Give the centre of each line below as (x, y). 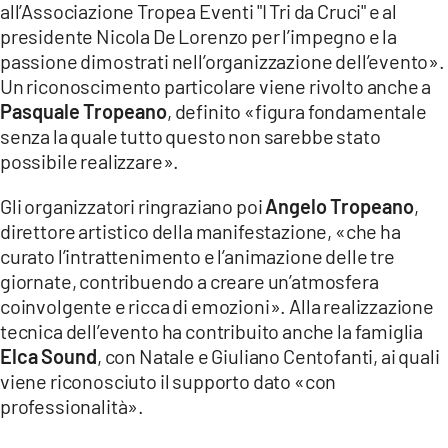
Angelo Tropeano (340, 205)
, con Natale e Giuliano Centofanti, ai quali (268, 355)
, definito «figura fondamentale (297, 110)
